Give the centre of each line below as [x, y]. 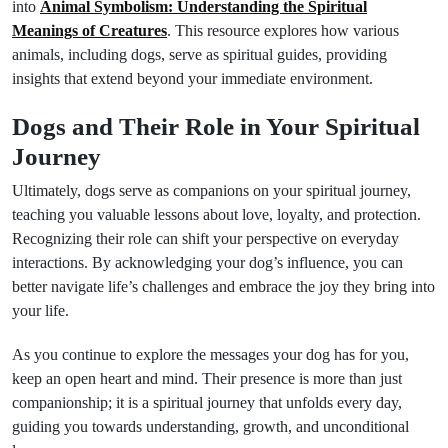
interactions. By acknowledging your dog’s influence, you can [207, 262]
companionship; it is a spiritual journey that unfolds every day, [207, 402]
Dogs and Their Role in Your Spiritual [216, 126]
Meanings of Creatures [89, 30]
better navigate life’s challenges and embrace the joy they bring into [223, 286]
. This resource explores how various [283, 30]
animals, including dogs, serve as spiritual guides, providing [199, 54]
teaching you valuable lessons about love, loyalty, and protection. [216, 214]
